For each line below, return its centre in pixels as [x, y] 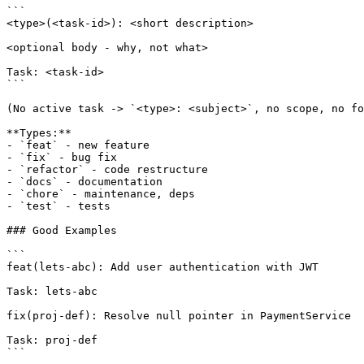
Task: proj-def [52, 340]
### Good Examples [62, 231]
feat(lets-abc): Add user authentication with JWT [162, 267]
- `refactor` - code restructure [107, 170]
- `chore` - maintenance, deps [101, 194]
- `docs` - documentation [84, 182]
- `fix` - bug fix [62, 158]
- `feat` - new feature [78, 145]
